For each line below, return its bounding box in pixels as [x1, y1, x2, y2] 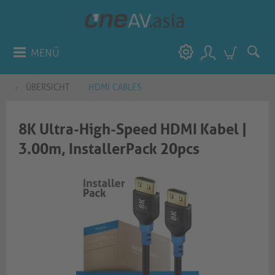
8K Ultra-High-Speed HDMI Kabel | [18, 121, 247, 138]
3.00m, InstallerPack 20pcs [18, 141, 199, 158]
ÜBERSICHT [26, 82, 69, 93]
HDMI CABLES [88, 82, 142, 93]
